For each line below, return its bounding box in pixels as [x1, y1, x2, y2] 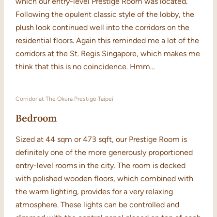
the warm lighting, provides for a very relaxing [15, 187, 173, 197]
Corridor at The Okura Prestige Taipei [15, 95, 113, 103]
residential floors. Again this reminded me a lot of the [15, 36, 199, 46]
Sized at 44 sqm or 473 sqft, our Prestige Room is [15, 135, 187, 144]
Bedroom [15, 112, 57, 124]
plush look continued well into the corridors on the [15, 23, 189, 32]
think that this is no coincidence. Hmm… [15, 62, 155, 72]
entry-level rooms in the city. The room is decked [15, 161, 186, 170]
